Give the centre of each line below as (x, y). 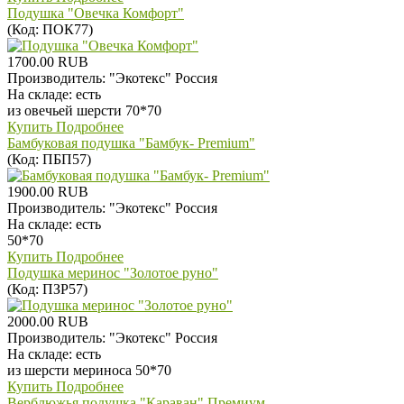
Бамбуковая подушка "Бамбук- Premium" (131, 142)
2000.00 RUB (48, 321)
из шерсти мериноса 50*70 (89, 370)
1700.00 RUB (48, 61)
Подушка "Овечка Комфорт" (96, 13)
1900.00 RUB (48, 191)
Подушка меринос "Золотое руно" (113, 272)
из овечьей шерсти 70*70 (84, 110)
